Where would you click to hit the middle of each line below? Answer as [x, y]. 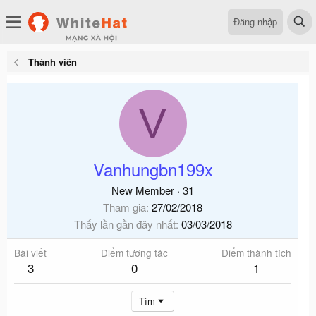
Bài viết [30, 253]
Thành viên [52, 62]
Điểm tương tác [134, 253]
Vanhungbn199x [153, 169]
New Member [143, 190]
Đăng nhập [255, 21]
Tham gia [124, 207]
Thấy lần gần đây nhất [124, 224]
